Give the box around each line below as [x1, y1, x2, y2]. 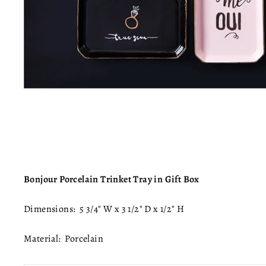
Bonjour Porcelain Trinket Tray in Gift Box [24, 172, 199, 186]
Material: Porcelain [24, 232, 103, 245]
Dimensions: [24, 202, 80, 216]
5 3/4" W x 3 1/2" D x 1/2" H [80, 202, 185, 216]
